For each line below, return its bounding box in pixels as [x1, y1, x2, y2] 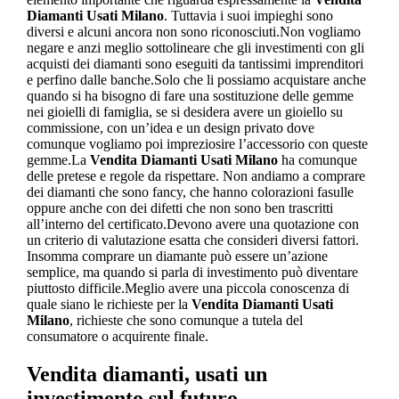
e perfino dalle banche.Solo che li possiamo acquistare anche [26, 71, 366, 87]
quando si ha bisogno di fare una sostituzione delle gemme [26, 87, 354, 103]
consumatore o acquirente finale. [26, 328, 208, 344]
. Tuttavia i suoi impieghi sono [163, 7, 333, 23]
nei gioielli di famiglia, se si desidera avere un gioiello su [26, 103, 343, 119]
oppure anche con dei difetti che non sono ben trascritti [26, 199, 333, 216]
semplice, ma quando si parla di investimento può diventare [26, 264, 358, 280]
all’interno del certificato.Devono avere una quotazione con [26, 216, 359, 232]
